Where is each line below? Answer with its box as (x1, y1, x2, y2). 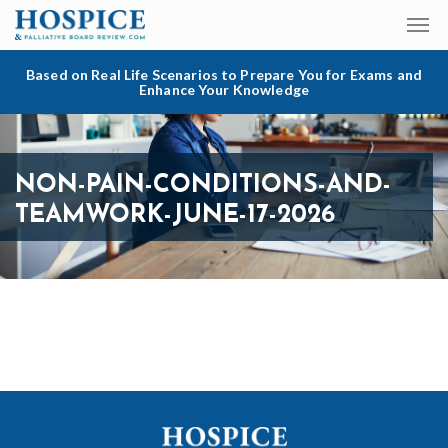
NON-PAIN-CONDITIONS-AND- (15, 172, 391, 198)
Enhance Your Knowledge (138, 81, 310, 98)
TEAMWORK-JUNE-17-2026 (15, 202, 335, 228)
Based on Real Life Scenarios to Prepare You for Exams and (26, 66, 422, 83)
